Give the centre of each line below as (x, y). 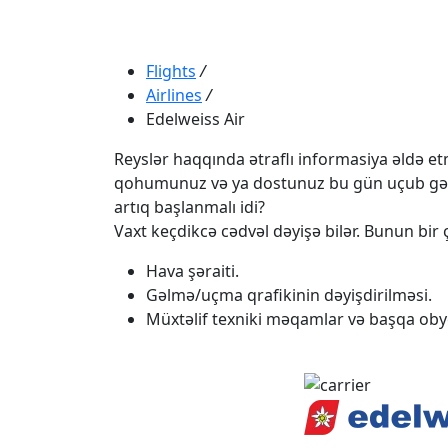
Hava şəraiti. (192, 270)
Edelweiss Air (195, 118)
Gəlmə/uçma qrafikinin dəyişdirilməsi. (289, 294)
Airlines (174, 94)
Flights (171, 70)
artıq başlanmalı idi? (189, 206)
